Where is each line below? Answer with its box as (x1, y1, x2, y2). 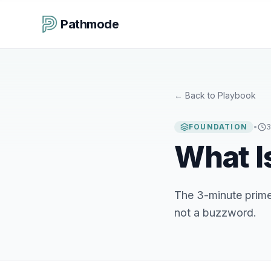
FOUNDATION (189, 122, 247, 131)
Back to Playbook (185, 90, 256, 100)
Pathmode (60, 17, 119, 31)
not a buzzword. (174, 206, 256, 219)
